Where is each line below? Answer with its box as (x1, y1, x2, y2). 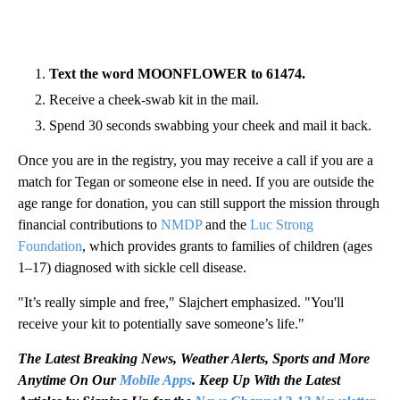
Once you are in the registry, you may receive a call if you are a (18, 152, 373, 168)
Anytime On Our (18, 371, 120, 387)
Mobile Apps (120, 371, 192, 387)
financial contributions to (18, 216, 161, 232)
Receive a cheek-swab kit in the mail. (49, 91, 259, 107)
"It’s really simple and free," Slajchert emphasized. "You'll (18, 294, 344, 310)
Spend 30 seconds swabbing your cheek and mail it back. (49, 117, 371, 133)
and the (202, 216, 250, 232)
